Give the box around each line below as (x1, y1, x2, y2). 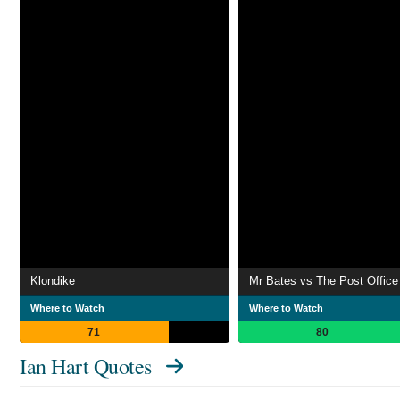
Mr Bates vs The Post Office (249, 273, 398, 287)
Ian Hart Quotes (20, 351, 152, 380)
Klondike (30, 273, 75, 287)
